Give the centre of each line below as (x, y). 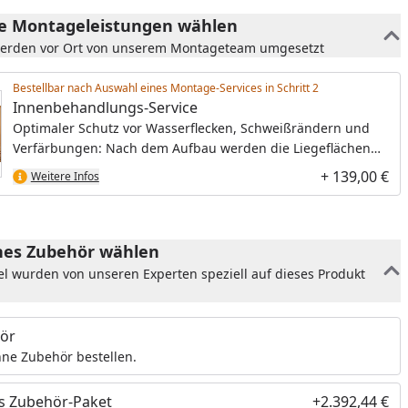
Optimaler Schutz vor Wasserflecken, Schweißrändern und (191, 127)
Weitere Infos (65, 176)
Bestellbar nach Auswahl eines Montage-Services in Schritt (162, 87)
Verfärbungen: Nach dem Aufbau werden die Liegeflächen (191, 148)
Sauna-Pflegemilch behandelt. (104, 188)
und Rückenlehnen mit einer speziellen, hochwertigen (178, 168)
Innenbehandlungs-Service (105, 107)
